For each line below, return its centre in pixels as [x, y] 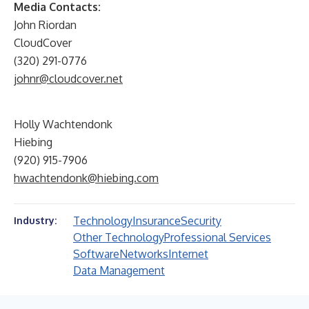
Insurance [157, 221]
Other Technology [119, 237]
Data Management [119, 270]
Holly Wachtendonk [63, 124]
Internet [188, 254]
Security [201, 221]
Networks [144, 254]
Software [96, 254]
